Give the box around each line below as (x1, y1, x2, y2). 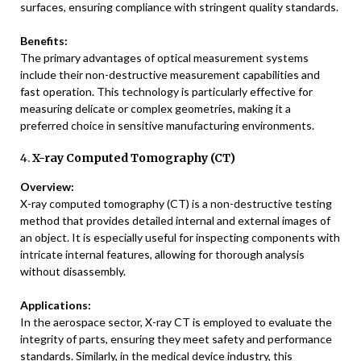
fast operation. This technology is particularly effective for (20, 85, 313, 99)
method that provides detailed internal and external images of (20, 214, 330, 228)
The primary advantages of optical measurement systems (20, 51, 309, 65)
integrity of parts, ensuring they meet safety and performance (20, 332, 332, 346)
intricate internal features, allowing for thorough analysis (20, 247, 305, 262)
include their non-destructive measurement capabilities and (20, 68, 320, 82)
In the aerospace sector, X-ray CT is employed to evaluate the (20, 315, 332, 330)
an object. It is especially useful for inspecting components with (20, 230, 340, 245)
